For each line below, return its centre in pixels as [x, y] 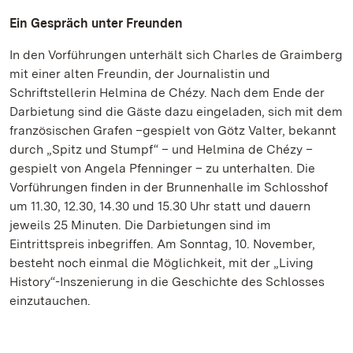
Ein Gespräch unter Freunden [96, 23]
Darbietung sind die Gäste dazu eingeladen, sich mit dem [176, 111]
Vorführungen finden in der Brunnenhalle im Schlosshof [169, 187]
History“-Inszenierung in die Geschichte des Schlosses [167, 282]
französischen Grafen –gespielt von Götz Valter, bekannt [173, 130]
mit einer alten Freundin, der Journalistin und [140, 74]
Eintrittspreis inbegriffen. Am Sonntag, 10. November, [162, 244]
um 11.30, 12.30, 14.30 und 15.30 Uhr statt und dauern [160, 206]
